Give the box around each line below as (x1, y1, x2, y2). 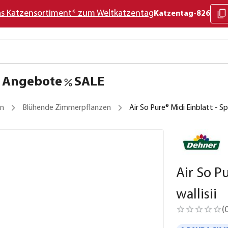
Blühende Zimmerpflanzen (22, 104, 111, 112)
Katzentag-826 (154, 10, 210, 18)
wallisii (176, 188, 217, 202)
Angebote (2, 75, 62, 89)
